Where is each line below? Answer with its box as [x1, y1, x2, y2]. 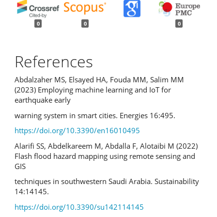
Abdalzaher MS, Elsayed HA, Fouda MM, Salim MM [15, 75, 184, 85]
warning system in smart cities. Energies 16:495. [15, 110, 175, 120]
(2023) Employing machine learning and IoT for [15, 85, 171, 95]
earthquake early [15, 95, 71, 105]
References [15, 50, 93, 72]
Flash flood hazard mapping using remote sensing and [15, 151, 195, 161]
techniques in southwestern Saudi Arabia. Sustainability [15, 176, 199, 186]
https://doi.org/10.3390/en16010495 [15, 125, 140, 136]
